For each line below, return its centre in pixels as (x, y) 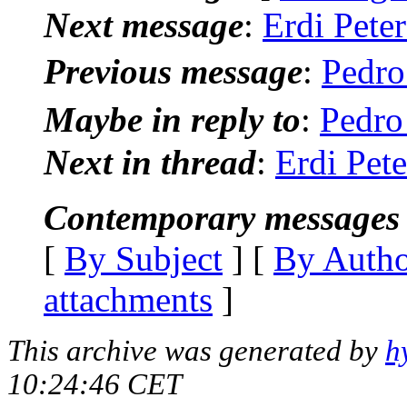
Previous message (173, 71)
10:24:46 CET (94, 384)
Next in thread (150, 162)
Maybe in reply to (172, 119)
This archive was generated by (196, 350)
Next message (144, 25)
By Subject (144, 258)
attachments (128, 299)
